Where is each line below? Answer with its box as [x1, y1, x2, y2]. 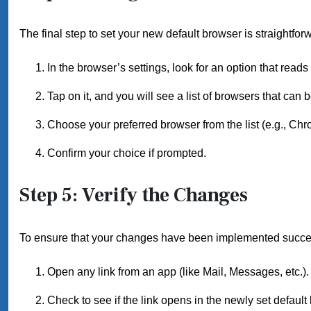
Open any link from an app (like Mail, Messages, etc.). [47, 266, 309, 278]
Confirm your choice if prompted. [47, 147, 206, 159]
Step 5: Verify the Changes [19, 183, 248, 208]
